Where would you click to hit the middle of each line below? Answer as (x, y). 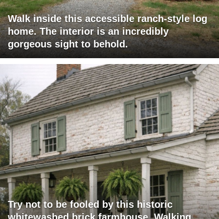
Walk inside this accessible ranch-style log (108, 19)
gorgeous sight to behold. (68, 44)
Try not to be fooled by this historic (90, 205)
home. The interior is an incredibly (88, 32)
